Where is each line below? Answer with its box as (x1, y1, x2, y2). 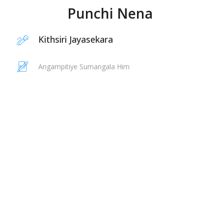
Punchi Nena (67, 4, 153, 23)
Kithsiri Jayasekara (38, 33, 113, 45)
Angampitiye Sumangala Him (38, 62, 130, 71)
